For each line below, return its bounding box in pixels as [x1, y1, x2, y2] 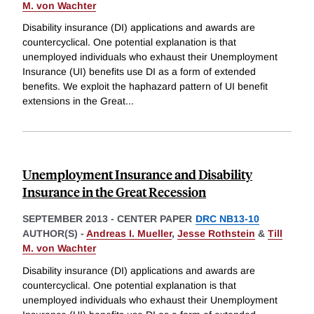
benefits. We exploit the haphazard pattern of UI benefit [22, 81, 268, 93]
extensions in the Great [22, 95, 125, 107]
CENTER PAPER [117, 213, 192, 225]
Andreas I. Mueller [86, 228, 172, 240]
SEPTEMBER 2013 [22, 213, 108, 225]
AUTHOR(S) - [22, 228, 86, 240]
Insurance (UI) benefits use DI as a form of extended [22, 66, 256, 78]
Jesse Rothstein [177, 228, 255, 240]
